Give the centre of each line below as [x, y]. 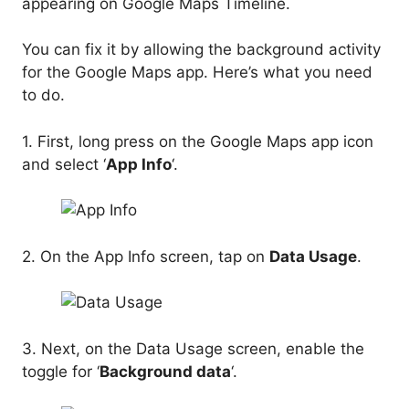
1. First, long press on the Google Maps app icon [198, 141]
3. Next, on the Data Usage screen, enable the [193, 348]
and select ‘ [64, 164]
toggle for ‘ [61, 371]
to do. [43, 95]
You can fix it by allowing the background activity [201, 50]
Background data [165, 371]
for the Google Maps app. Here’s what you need [197, 73]
